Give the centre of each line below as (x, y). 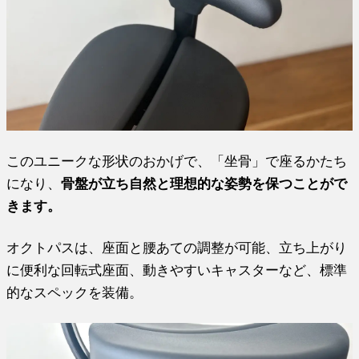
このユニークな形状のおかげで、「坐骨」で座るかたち (177, 161)
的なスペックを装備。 (75, 292)
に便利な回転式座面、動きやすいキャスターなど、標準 (177, 270)
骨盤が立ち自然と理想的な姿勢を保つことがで (204, 183)
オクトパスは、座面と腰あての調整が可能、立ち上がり (177, 247)
